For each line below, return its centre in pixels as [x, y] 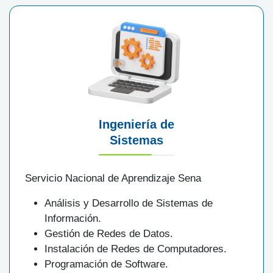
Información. [73, 218]
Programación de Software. [106, 264]
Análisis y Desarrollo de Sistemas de [129, 203]
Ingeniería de [136, 124]
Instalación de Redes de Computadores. [136, 249]
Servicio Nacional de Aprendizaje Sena [113, 178]
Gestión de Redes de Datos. [109, 234]
